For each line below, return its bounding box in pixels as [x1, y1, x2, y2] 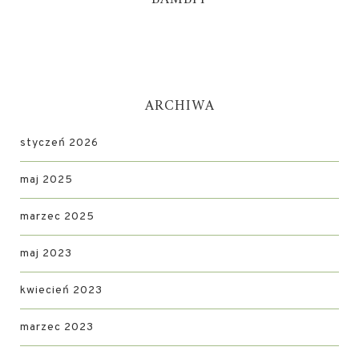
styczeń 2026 [20, 136, 99, 150]
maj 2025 [20, 173, 73, 187]
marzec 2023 [20, 321, 94, 334]
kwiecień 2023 [20, 284, 103, 297]
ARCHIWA [144, 94, 215, 119]
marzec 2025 [20, 210, 95, 224]
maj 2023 [20, 247, 72, 260]
